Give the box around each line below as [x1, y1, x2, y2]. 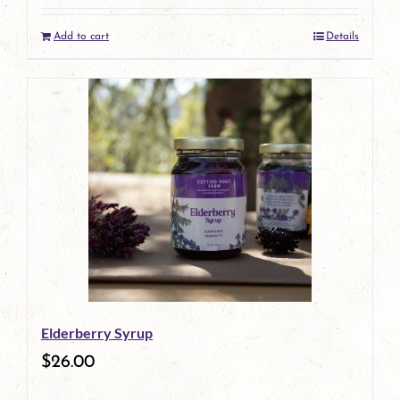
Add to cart [54, 30, 109, 42]
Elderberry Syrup [41, 323, 153, 341]
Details [326, 30, 359, 42]
